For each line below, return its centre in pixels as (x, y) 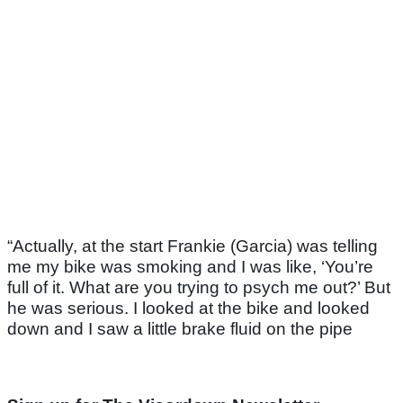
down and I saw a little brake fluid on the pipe (180, 329)
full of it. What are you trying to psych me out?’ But (199, 288)
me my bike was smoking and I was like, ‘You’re (190, 267)
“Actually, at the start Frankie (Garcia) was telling (193, 246)
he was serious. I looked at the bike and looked (188, 309)
